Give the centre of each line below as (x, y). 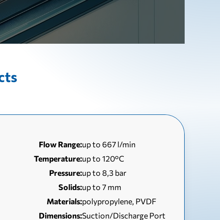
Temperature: (58, 158)
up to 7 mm (102, 187)
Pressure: (66, 173)
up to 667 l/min (109, 144)
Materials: (65, 201)
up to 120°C (103, 158)
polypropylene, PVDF (119, 201)
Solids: (70, 187)
